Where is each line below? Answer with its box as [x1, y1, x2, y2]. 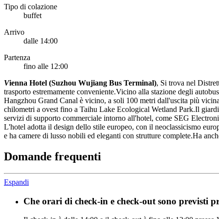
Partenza [4, 53, 30, 62]
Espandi [4, 177, 29, 186]
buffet [23, 11, 42, 20]
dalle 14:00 [23, 37, 58, 45]
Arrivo [4, 28, 24, 37]
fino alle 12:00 [23, 62, 68, 71]
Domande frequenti [4, 150, 101, 163]
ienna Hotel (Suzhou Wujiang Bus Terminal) [9, 79, 156, 88]
